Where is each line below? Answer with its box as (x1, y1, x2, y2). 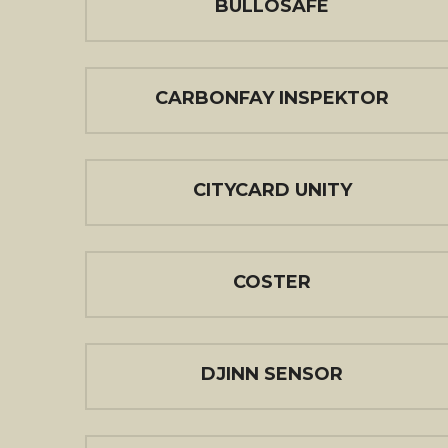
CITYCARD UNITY (192, 179, 352, 201)
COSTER (233, 271, 311, 293)
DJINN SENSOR (201, 363, 343, 385)
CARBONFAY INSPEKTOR (155, 87, 389, 109)
